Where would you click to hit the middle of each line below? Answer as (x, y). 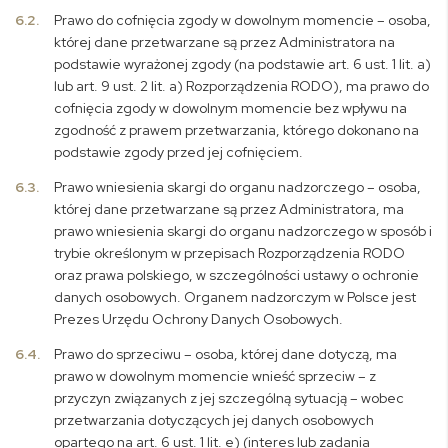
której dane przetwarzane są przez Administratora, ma (229, 209)
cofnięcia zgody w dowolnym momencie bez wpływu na (231, 108)
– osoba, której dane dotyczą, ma (289, 354)
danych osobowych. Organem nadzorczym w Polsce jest (235, 297)
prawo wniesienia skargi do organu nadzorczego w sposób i (243, 231)
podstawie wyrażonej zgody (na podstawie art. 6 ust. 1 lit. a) (243, 64)
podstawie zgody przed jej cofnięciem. (179, 152)
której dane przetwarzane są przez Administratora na (225, 42)
